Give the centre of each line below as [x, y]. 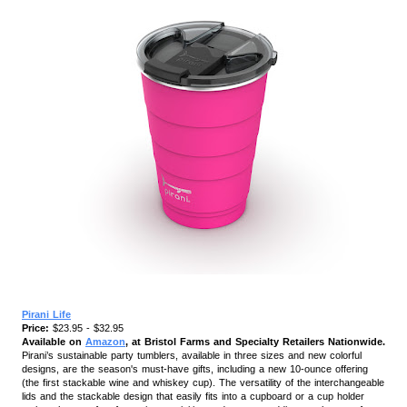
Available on [54, 341]
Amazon [105, 341]
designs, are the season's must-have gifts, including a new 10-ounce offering [195, 368]
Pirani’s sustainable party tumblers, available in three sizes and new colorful [192, 355]
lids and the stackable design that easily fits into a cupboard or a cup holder [193, 396]
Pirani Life [46, 314]
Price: [35, 328]
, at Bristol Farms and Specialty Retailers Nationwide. [255, 341]
